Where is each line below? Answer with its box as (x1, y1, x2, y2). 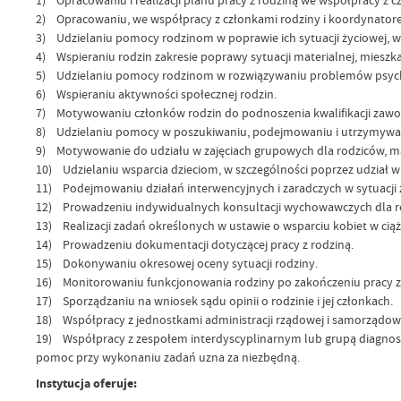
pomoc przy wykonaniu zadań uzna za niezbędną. (35, 348, 300, 365)
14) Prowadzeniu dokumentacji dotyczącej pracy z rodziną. (35, 235, 354, 252)
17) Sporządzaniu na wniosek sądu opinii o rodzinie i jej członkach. (35, 292, 393, 309)
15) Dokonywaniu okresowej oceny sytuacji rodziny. (35, 254, 318, 271)
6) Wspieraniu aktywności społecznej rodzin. (35, 85, 277, 102)
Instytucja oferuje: (35, 375, 137, 393)
